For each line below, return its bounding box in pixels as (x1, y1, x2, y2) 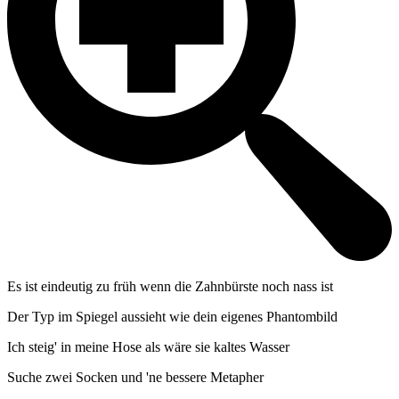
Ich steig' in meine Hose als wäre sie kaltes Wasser (7, 339, 289, 355)
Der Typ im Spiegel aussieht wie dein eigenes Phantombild (7, 309, 338, 325)
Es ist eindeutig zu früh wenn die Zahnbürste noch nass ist (7, 279, 333, 295)
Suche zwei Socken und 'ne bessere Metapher (7, 370, 264, 386)
